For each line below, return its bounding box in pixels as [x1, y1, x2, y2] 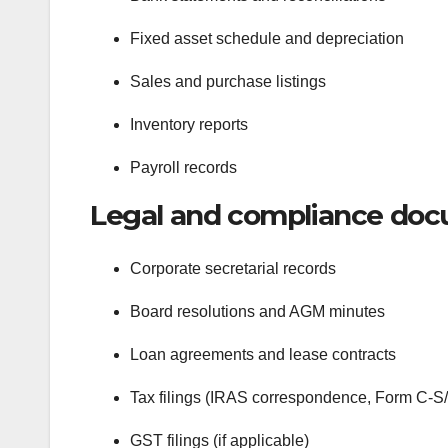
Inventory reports [130, 115, 248, 133]
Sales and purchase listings [130, 72, 326, 90]
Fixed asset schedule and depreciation [130, 29, 404, 47]
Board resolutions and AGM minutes [130, 302, 385, 320]
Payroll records [130, 158, 237, 176]
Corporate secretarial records [130, 259, 336, 277]
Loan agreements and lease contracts [130, 345, 396, 363]
